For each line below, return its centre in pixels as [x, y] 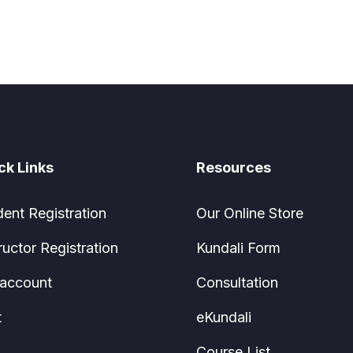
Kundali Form [238, 248]
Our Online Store [250, 213]
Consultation [237, 282]
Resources [234, 167]
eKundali [224, 317]
